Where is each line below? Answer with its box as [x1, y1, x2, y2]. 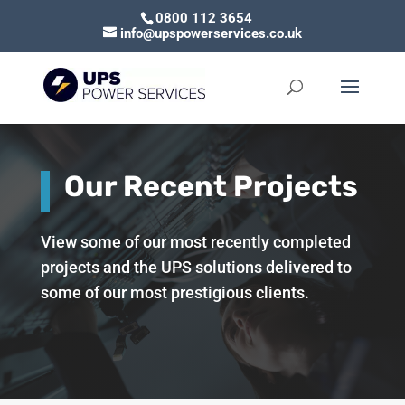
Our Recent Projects [63, 169, 358, 204]
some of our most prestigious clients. [40, 283, 309, 303]
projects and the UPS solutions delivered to [40, 258, 352, 278]
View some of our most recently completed [40, 232, 351, 252]
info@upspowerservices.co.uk [119, 25, 302, 42]
